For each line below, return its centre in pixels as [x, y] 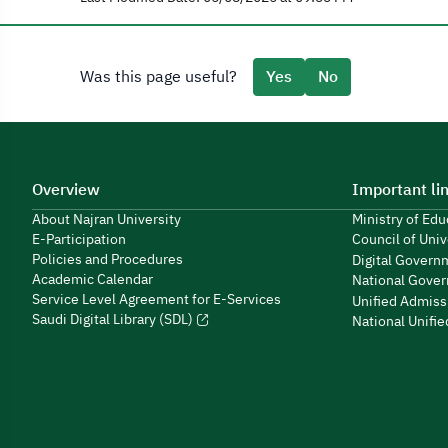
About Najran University [106, 219]
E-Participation [79, 239]
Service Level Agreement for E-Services [156, 299]
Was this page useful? [158, 77]
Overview [66, 190]
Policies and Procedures [107, 259]
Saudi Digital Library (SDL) [114, 319]
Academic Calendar [92, 279]
